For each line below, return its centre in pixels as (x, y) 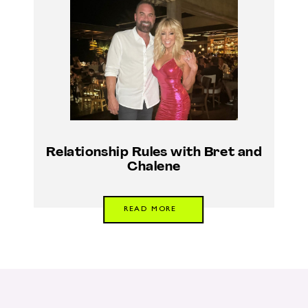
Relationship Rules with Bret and (154, 153)
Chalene (154, 168)
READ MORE (150, 209)
